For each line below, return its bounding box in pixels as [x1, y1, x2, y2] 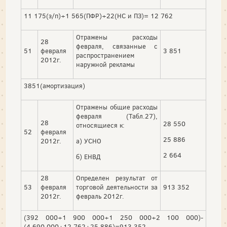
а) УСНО [76, 137, 101, 146]
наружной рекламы [76, 60, 135, 69]
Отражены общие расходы [76, 103, 158, 112]
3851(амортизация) [24, 82, 85, 91]
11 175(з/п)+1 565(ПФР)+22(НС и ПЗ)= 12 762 [24, 12, 173, 21]
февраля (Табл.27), [76, 112, 158, 121]
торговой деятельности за [76, 183, 158, 192]
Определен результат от [76, 174, 158, 183]
